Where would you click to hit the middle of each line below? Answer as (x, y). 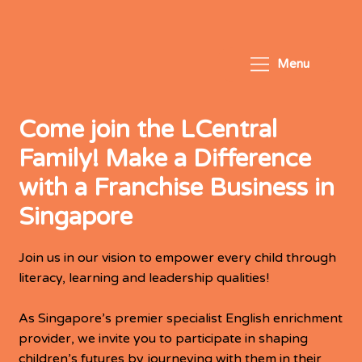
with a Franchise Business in (177, 187)
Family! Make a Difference (165, 158)
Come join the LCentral (148, 129)
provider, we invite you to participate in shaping (164, 338)
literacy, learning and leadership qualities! (144, 278)
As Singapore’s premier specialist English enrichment (181, 318)
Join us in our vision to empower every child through (178, 257)
